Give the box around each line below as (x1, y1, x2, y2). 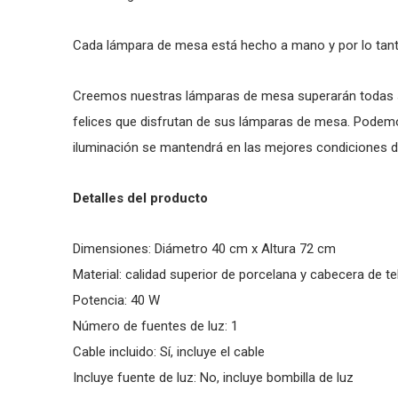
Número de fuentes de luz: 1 (73, 318, 238, 334)
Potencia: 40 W (73, 292, 160, 308)
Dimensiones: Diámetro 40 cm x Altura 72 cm (73, 241, 336, 257)
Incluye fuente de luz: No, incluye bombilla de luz (73, 370, 354, 386)
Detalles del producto (73, 190, 208, 206)
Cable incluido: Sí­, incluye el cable (73, 344, 265, 360)
